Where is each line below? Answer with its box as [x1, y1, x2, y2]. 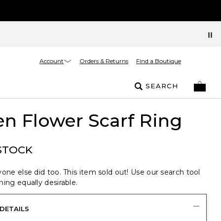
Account [39, 57, 64, 65]
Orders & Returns [79, 57, 128, 65]
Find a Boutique [136, 57, 181, 65]
